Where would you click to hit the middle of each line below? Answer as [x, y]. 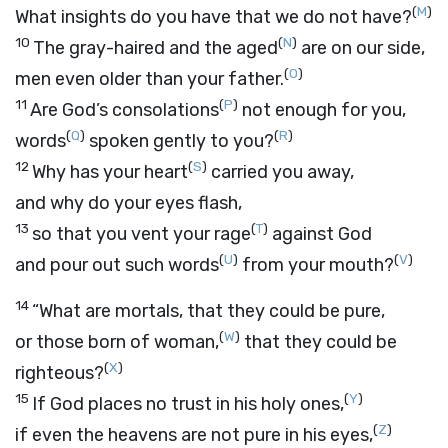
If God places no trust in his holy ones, [188, 404]
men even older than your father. [149, 79]
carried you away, [280, 172]
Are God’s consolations [124, 110]
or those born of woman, [117, 342]
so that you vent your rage [141, 234]
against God [320, 234]
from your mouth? [316, 265]
